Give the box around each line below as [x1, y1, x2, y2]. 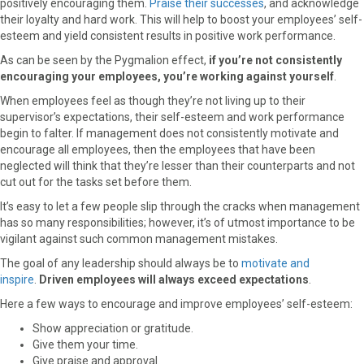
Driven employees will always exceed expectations [39, 272, 309, 286]
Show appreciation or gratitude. [32, 321, 193, 335]
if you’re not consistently [209, 53, 342, 67]
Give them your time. [32, 337, 138, 351]
